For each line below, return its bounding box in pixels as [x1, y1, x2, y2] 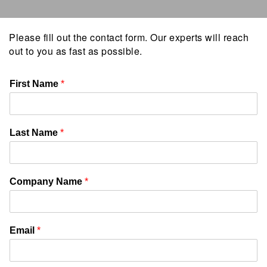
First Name [10, 79, 61, 89]
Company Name [10, 176, 85, 187]
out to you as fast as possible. [9, 44, 142, 58]
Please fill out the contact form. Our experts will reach [9, 30, 249, 44]
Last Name [10, 128, 60, 138]
